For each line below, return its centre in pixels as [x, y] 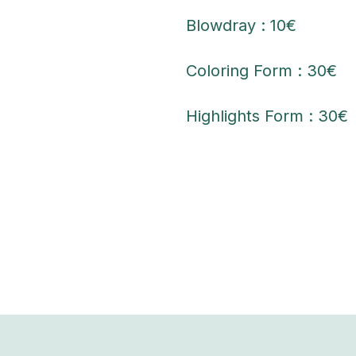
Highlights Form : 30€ [267, 116]
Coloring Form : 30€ [261, 70]
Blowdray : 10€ [241, 25]
